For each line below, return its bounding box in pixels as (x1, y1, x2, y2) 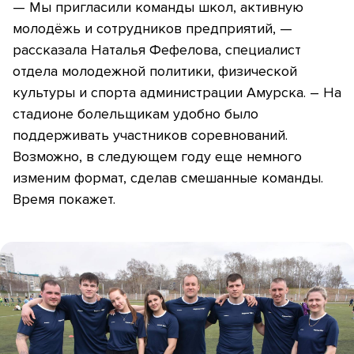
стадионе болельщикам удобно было (13, 105, 258, 123)
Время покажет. (13, 190, 119, 209)
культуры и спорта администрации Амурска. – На (13, 84, 341, 102)
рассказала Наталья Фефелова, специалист (13, 41, 301, 59)
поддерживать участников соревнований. (13, 126, 288, 145)
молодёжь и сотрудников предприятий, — (13, 20, 292, 38)
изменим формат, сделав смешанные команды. (13, 169, 323, 187)
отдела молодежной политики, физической (13, 62, 297, 81)
